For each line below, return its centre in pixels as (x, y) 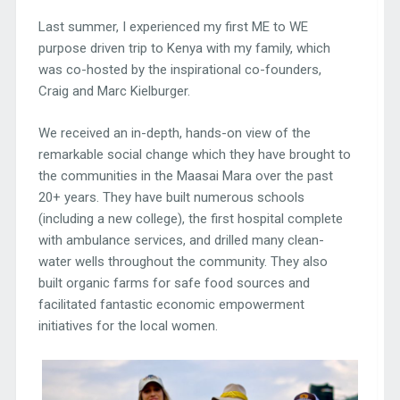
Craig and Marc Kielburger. (114, 92)
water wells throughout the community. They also (183, 261)
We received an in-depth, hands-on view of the (174, 133)
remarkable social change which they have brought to (194, 154)
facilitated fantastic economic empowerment (171, 304)
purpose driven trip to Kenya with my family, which (184, 49)
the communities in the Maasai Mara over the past (185, 175)
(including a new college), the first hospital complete (190, 218)
